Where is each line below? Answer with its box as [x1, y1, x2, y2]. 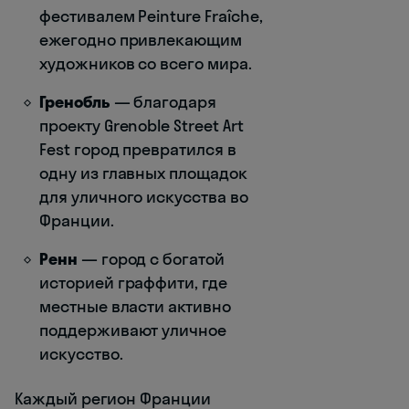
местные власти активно [39, 295, 231, 317]
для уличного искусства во [39, 185, 248, 207]
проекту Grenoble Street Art [39, 114, 244, 136]
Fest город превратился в [39, 138, 236, 160]
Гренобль [39, 90, 110, 112]
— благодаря [110, 90, 217, 112]
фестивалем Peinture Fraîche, [39, 5, 263, 26]
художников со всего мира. [39, 52, 252, 74]
